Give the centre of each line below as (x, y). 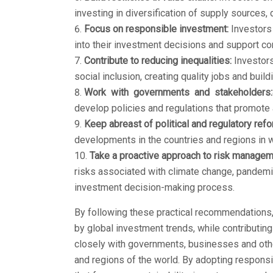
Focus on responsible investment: (156, 29)
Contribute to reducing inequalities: (158, 60)
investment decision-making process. (154, 187)
